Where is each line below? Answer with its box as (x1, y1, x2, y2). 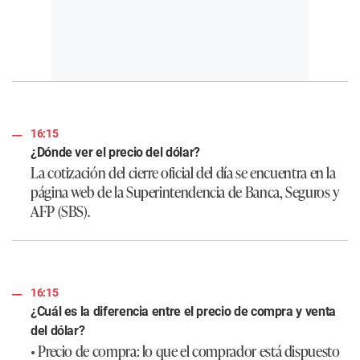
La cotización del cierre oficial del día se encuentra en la (31, 161, 336, 182)
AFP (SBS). (31, 199, 90, 221)
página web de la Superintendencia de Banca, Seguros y (31, 180, 339, 202)
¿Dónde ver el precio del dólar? (31, 144, 200, 160)
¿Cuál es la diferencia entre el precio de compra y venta (31, 303, 336, 319)
